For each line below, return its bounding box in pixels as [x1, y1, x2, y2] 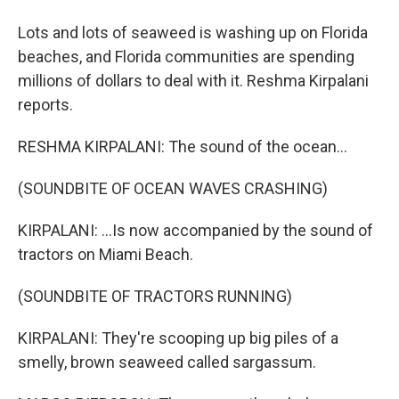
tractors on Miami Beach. [18, 245, 193, 264]
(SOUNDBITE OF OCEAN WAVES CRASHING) [18, 179, 328, 198]
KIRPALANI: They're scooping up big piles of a [18, 329, 338, 347]
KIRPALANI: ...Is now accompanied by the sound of [18, 221, 373, 240]
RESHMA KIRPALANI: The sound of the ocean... [18, 137, 347, 156]
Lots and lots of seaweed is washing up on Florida [18, 23, 368, 42]
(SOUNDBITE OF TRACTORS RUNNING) [18, 287, 292, 305]
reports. [18, 95, 73, 114]
